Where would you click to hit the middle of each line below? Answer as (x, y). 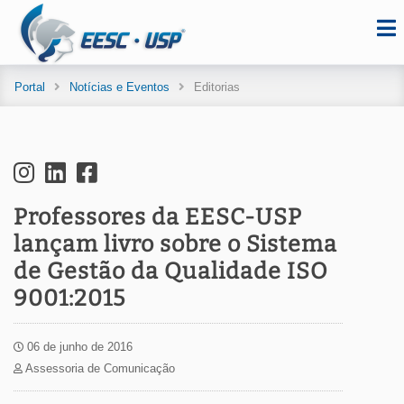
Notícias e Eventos (119, 87)
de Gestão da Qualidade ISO (171, 271)
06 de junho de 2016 (78, 347)
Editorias (217, 87)
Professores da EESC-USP (158, 217)
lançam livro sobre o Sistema (175, 244)
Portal (30, 87)
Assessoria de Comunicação (99, 368)
